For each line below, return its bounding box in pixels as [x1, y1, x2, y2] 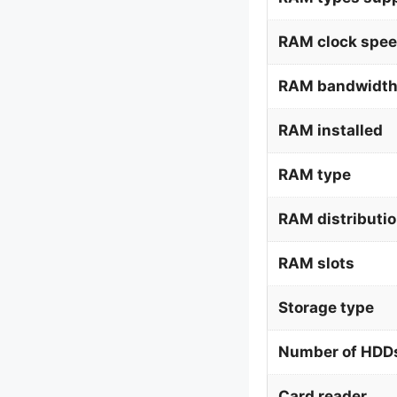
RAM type [277, 166, 351, 183]
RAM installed [277, 121, 383, 139]
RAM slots [277, 254, 354, 272]
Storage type [277, 299, 374, 316]
